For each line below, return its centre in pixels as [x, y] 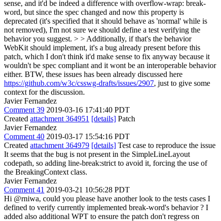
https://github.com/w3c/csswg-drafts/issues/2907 [79, 83]
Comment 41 [24, 190]
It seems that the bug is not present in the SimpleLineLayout [97, 154]
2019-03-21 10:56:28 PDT [88, 190]
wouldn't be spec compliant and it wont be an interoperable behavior [110, 65]
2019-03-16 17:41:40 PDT [88, 110]
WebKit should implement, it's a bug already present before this [102, 48]
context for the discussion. [44, 92]
